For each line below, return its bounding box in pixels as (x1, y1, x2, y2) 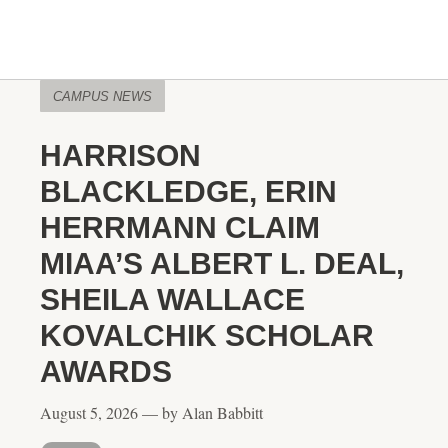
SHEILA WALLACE (40, 283, 305, 316)
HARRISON (40, 139, 201, 172)
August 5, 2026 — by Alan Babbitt (40, 402, 263, 423)
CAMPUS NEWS (53, 89, 152, 104)
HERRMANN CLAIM (40, 211, 320, 244)
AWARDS (40, 355, 172, 388)
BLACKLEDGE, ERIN (40, 175, 337, 208)
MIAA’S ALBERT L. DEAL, (40, 247, 404, 280)
